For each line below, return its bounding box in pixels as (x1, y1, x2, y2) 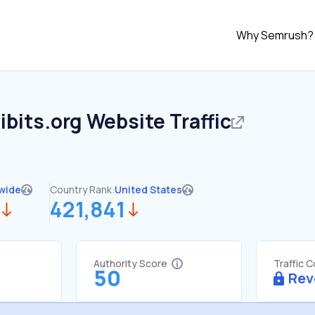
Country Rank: (50, 183, 115, 196)
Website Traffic (82, 108, 231, 134)
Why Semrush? (236, 27, 314, 43)
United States (115, 183, 182, 196)
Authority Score (94, 257, 167, 270)
